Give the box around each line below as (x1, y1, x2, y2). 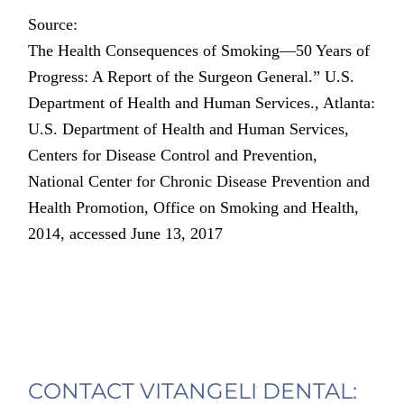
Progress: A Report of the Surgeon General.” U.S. (28, 68, 355, 87)
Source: (28, 15, 78, 34)
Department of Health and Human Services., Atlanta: (28, 94, 376, 113)
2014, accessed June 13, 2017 (28, 225, 224, 243)
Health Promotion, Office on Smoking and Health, (28, 198, 360, 217)
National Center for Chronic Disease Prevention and (28, 172, 371, 191)
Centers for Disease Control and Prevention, (28, 146, 318, 165)
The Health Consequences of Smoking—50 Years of (28, 41, 371, 60)
